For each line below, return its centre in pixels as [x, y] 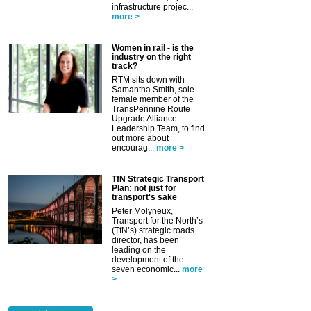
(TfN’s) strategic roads [153, 230]
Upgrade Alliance [144, 118]
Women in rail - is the [153, 48]
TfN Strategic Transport [158, 179]
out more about [140, 138]
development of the [148, 259]
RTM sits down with [148, 79]
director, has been [145, 240]
